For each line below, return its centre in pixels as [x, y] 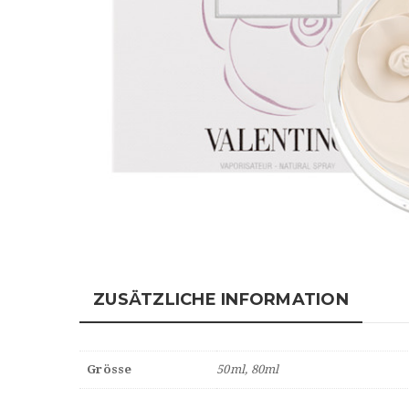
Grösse [110, 369]
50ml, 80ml [248, 369]
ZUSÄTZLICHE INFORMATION [221, 299]
